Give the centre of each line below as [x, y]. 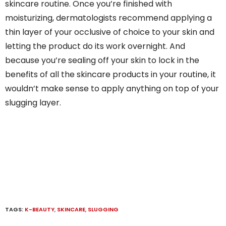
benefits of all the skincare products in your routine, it [110, 75]
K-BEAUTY [40, 210]
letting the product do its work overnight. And [95, 46]
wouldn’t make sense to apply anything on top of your [112, 89]
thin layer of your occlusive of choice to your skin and [110, 32]
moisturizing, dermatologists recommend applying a [108, 18]
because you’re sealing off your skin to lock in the [102, 61]
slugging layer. [33, 103]
